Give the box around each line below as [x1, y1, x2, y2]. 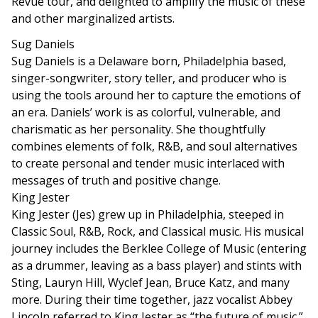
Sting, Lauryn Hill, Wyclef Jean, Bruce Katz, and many [11, 275, 290, 290]
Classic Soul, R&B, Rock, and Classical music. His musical [11, 224, 304, 239]
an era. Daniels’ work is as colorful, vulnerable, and [11, 104, 280, 120]
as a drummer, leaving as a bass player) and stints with [11, 258, 302, 273]
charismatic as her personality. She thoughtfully [11, 121, 265, 137]
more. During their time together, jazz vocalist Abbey [11, 292, 292, 307]
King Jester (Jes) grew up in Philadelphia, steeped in [11, 207, 284, 222]
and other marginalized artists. [11, 11, 175, 26]
